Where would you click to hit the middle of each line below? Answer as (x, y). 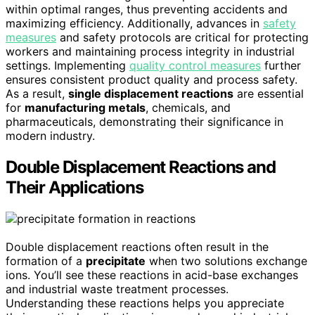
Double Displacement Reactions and (141, 167)
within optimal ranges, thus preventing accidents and (147, 9)
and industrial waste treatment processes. (117, 289)
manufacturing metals (85, 108)
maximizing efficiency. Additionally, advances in (134, 23)
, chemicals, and (188, 108)
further (281, 65)
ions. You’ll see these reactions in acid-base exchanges (152, 275)
